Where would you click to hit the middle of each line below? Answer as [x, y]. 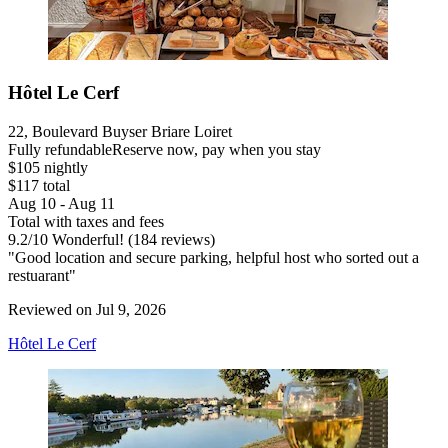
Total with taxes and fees [86, 222]
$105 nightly [48, 168]
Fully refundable [60, 150]
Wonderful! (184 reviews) [131, 240]
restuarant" [42, 276]
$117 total [39, 186]
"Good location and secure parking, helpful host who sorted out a [213, 258]
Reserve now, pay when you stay [216, 150]
